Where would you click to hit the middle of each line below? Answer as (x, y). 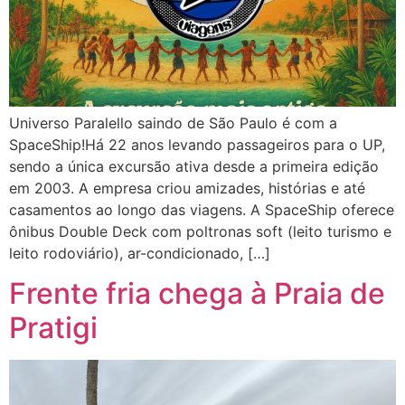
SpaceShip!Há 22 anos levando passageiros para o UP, (197, 144)
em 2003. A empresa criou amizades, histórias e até (187, 188)
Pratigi (53, 328)
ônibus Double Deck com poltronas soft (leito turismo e (200, 231)
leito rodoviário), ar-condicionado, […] (140, 253)
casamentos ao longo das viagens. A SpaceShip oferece (202, 209)
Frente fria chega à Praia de (197, 294)
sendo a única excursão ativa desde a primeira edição (194, 166)
